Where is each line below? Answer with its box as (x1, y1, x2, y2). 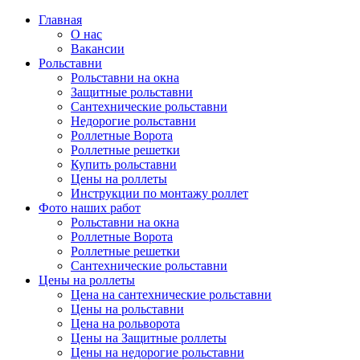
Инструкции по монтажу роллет (71, 186, 248, 200)
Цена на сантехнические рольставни (71, 288, 272, 301)
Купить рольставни (71, 157, 177, 171)
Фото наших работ (39, 201, 141, 215)
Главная (39, 13, 82, 27)
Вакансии (71, 42, 125, 55)
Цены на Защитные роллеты (71, 331, 227, 345)
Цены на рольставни (71, 302, 184, 316)
